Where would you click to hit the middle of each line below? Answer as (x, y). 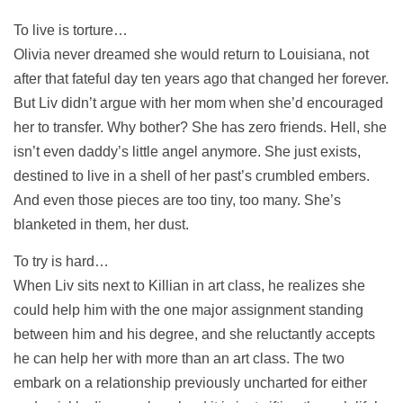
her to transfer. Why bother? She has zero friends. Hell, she (200, 127)
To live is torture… (71, 30)
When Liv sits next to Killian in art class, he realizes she (189, 285)
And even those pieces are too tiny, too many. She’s (177, 200)
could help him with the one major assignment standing (188, 309)
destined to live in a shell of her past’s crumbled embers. (192, 175)
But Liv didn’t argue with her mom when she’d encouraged (198, 103)
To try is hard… (61, 261)
